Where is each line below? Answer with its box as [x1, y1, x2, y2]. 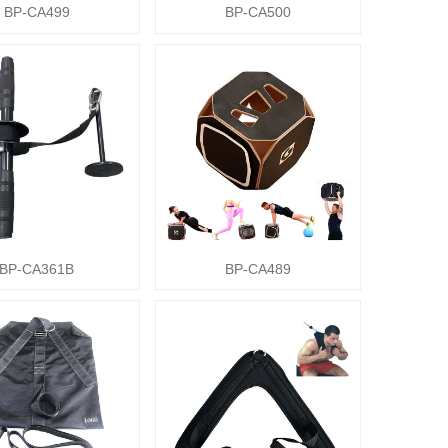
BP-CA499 [3, 4, 70, 21]
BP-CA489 [224, 261, 291, 278]
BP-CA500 [224, 4, 291, 21]
